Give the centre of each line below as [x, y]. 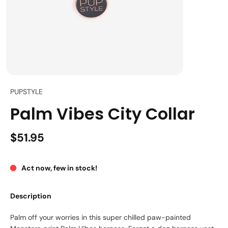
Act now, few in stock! [59, 168]
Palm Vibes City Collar [103, 114]
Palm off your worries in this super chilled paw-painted [101, 218]
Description [31, 196]
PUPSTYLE [26, 92]
